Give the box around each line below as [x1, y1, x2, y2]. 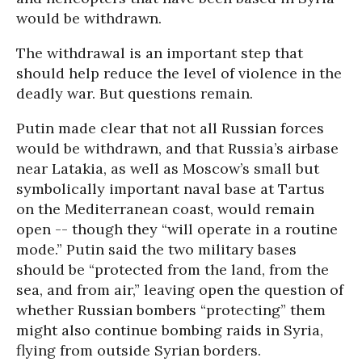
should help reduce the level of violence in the [16, 64, 342, 82]
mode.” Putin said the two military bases [16, 240, 297, 259]
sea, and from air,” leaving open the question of [16, 280, 343, 299]
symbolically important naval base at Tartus [16, 179, 325, 198]
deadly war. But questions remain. [16, 84, 253, 103]
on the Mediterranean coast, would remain [16, 200, 314, 218]
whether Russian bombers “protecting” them [16, 301, 326, 319]
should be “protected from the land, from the [16, 260, 329, 279]
